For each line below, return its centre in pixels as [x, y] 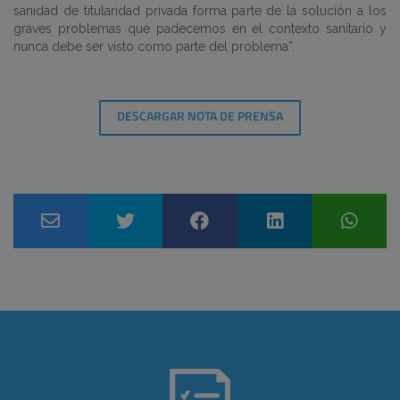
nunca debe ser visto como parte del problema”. [154, 46]
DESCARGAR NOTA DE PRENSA [200, 117]
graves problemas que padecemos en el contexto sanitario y [200, 29]
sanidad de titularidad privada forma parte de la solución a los [200, 11]
